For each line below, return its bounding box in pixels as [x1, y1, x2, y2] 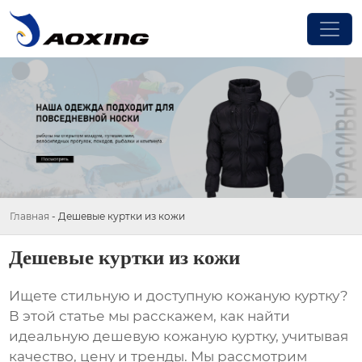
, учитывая [276, 328, 349, 345]
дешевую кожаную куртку [93, 328, 276, 345]
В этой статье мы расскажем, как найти [9, 308, 291, 325]
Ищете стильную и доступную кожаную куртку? [9, 288, 349, 305]
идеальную [9, 328, 94, 345]
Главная [10, 210, 49, 222]
